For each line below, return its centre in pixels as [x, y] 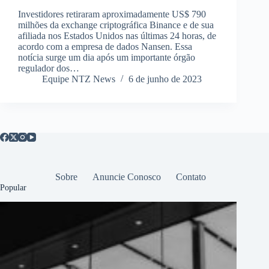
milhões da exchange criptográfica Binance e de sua [116, 25]
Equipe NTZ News [79, 79]
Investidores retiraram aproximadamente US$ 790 [112, 14]
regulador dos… [49, 68]
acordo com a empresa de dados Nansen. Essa [105, 47]
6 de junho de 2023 [165, 79]
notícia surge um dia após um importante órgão [107, 58]
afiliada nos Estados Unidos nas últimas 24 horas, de [117, 36]
